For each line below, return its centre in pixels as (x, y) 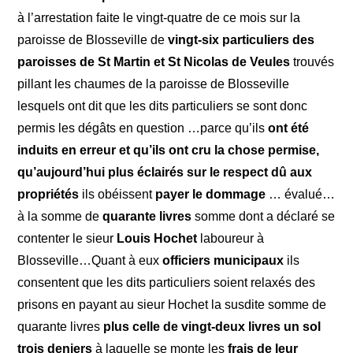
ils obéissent (119, 194)
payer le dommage (211, 194)
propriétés (50, 194)
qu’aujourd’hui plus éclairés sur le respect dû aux (165, 172)
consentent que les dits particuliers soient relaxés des (167, 282)
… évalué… (301, 194)
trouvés (312, 61)
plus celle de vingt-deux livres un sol (212, 326)
